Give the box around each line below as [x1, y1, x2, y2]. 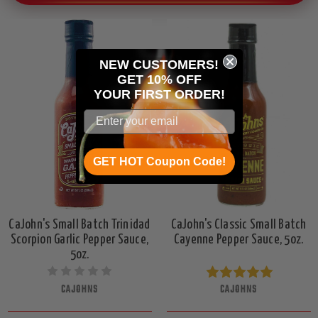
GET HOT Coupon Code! [92, 155, 226, 168]
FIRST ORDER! [133, 87, 225, 102]
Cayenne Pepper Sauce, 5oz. [173, 232, 304, 246]
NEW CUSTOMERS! [99, 57, 219, 72]
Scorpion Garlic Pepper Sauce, [10, 232, 149, 246]
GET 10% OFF [116, 72, 202, 87]
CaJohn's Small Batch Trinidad [9, 217, 150, 231]
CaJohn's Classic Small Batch [170, 217, 307, 231]
